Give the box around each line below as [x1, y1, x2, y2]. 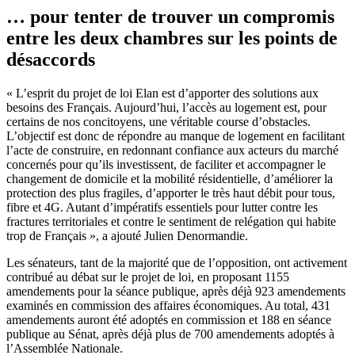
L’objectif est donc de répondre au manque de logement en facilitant [6, 128, 345, 143]
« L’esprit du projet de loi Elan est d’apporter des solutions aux [6, 86, 319, 100]
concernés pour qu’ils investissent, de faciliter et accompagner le [6, 157, 326, 171]
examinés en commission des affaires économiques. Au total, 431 [6, 298, 330, 312]
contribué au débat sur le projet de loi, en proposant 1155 [6, 269, 289, 284]
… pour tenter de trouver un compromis [6, 6, 334, 27]
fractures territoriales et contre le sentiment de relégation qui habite [6, 214, 336, 228]
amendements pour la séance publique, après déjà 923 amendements [6, 284, 345, 298]
